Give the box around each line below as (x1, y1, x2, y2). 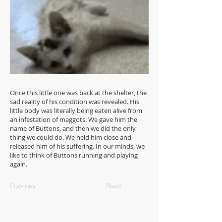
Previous (10, 180, 36, 190)
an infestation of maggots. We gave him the (10, 114, 137, 124)
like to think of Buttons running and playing (10, 150, 138, 160)
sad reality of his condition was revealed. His (10, 97, 139, 106)
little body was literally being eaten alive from (10, 106, 142, 115)
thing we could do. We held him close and (10, 132, 131, 142)
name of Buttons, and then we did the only (10, 123, 136, 133)
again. (10, 159, 29, 168)
